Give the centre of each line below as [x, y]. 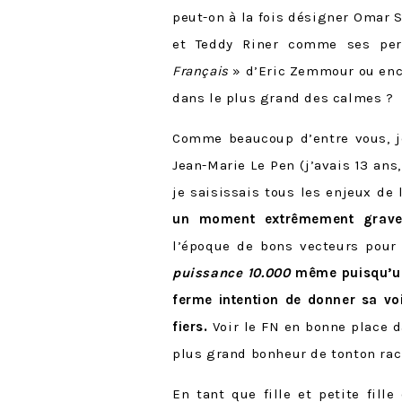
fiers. [190, 327]
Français [201, 71]
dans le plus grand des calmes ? [283, 98]
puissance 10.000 [232, 273]
